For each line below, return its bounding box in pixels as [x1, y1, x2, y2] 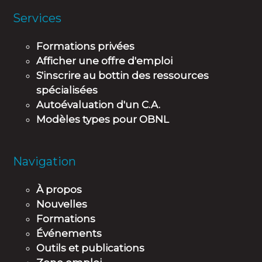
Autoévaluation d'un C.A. [36, 99, 161, 111]
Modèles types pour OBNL [36, 113, 170, 126]
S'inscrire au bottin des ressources [36, 70, 209, 82]
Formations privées [36, 40, 135, 53]
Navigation [13, 154, 77, 169]
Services [13, 11, 62, 26]
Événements [36, 227, 102, 240]
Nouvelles [36, 198, 88, 211]
